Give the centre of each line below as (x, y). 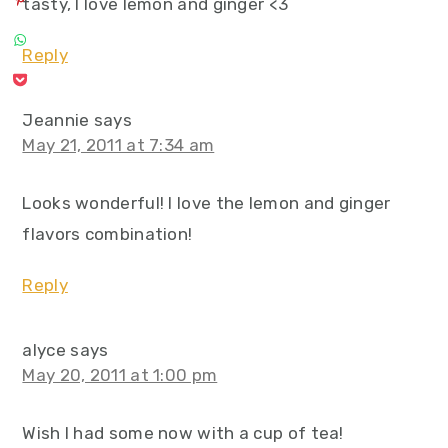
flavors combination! (107, 234)
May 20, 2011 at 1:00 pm (120, 375)
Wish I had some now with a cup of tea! (183, 433)
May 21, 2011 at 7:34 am (118, 145)
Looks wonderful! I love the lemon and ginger (206, 203)
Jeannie (56, 120)
